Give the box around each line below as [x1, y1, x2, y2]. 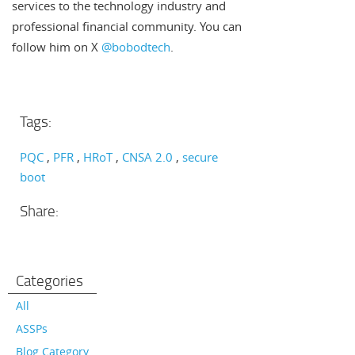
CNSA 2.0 [122, 149, 173, 166]
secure [182, 149, 218, 166]
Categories [16, 270, 83, 292]
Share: [20, 200, 59, 222]
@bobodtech [101, 39, 170, 55]
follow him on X [12, 39, 101, 55]
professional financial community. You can [12, 18, 242, 35]
